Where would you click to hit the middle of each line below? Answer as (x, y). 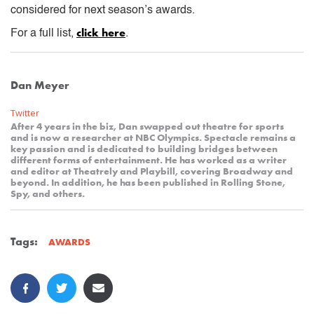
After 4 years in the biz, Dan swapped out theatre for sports (147, 126)
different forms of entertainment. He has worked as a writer (149, 159)
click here (101, 32)
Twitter (25, 113)
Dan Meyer (40, 85)
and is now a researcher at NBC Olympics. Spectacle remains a (153, 137)
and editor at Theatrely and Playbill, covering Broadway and (152, 171)
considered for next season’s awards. (103, 10)
